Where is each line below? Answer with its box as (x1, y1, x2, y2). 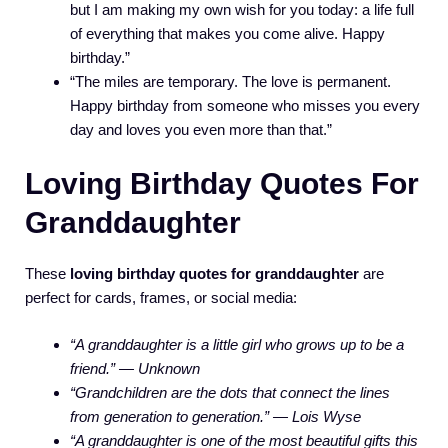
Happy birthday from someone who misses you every (70, 96, 420, 114)
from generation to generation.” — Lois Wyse (70, 407, 361, 425)
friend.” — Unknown (70, 359, 200, 377)
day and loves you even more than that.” (70, 120, 332, 138)
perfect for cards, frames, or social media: (25, 289, 297, 307)
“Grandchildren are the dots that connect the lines (70, 383, 390, 401)
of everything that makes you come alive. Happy (70, 24, 385, 42)
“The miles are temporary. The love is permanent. (70, 72, 391, 90)
